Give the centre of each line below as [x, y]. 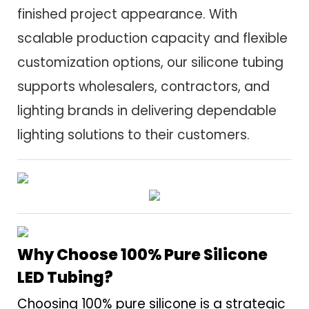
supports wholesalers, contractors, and [143, 87]
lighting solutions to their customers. [133, 135]
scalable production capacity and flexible [152, 39]
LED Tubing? [65, 277]
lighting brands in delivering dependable [147, 111]
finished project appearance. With [127, 14]
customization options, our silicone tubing [150, 63]
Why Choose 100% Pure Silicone [142, 255]
